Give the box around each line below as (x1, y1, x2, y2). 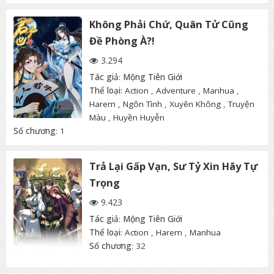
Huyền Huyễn (113, 111, 165, 123)
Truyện (228, 98, 254, 109)
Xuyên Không (169, 98, 221, 109)
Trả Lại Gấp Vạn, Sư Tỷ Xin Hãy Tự (89, 159, 257, 173)
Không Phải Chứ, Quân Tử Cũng (89, 17, 248, 31)
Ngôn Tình (123, 98, 162, 109)
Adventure (156, 84, 196, 96)
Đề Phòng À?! (89, 34, 155, 48)
